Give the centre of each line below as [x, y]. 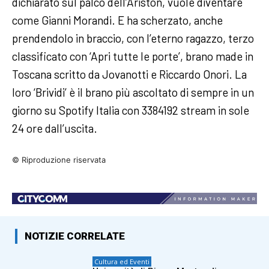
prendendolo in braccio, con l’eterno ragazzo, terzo [133, 38]
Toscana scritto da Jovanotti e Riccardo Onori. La [129, 74]
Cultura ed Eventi [122, 262]
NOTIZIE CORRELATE [75, 236]
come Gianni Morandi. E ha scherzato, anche [117, 20]
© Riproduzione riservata [59, 159]
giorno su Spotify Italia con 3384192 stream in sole [131, 110]
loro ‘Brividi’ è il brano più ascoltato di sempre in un [133, 92]
